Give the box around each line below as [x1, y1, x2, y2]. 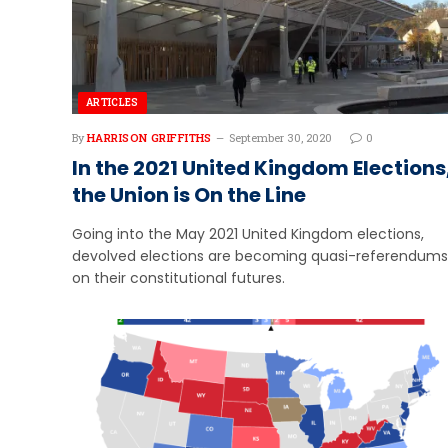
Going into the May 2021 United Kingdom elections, [72, 223, 424, 244]
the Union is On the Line [72, 180, 306, 209]
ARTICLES [86, 95, 139, 109]
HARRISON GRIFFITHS [87, 129, 212, 145]
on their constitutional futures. [72, 267, 285, 288]
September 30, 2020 [228, 129, 332, 145]
